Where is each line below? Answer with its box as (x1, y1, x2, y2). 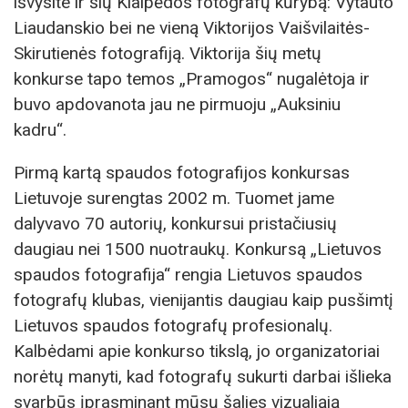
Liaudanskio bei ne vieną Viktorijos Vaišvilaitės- (14, 16, 370, 38)
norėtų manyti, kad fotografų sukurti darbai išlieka (14, 365, 392, 387)
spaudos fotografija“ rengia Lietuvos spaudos (14, 263, 362, 285)
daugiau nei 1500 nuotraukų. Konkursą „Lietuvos (14, 238, 382, 260)
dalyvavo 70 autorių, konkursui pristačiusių (14, 212, 337, 234)
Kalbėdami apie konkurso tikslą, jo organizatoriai (14, 340, 380, 362)
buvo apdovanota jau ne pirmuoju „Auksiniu (14, 93, 341, 115)
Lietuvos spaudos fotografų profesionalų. (14, 314, 332, 336)
